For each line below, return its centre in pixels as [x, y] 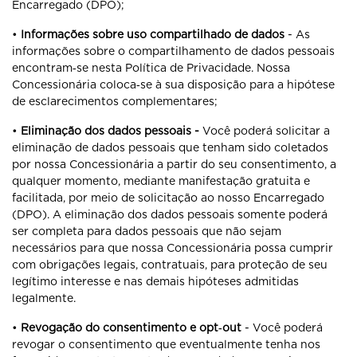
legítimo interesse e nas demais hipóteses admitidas [155, 281]
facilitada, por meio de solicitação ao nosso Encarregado [168, 198]
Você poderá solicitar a [266, 131]
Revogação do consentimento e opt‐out [131, 328]
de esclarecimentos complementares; [115, 101]
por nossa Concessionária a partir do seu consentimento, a [174, 164]
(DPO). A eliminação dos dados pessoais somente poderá [170, 214]
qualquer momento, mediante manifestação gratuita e [161, 181]
